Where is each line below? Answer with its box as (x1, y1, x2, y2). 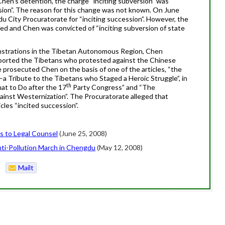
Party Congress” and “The (71, 83, 155, 91)
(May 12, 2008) (95, 143, 143, 152)
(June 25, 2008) (58, 129, 107, 138)
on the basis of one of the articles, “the (58, 65, 182, 73)
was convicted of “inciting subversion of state (40, 24, 185, 32)
